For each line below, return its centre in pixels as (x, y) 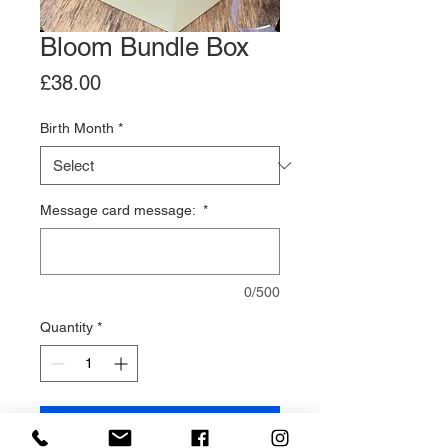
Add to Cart (160, 426)
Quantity (66, 327)
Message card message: (119, 210)
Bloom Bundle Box (144, 47)
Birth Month (77, 128)
